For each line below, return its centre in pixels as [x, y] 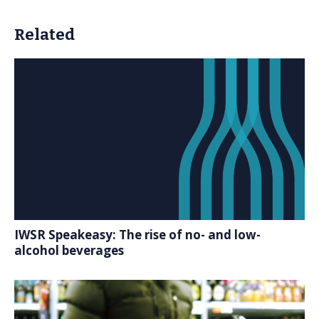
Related [45, 35]
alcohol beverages [69, 250]
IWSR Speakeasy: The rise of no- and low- [137, 234]
